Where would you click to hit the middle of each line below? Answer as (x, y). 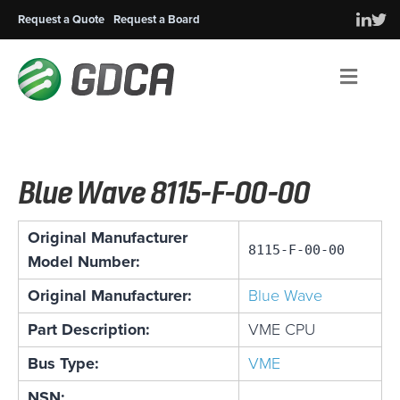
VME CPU (282, 330)
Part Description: (89, 330)
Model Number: (84, 262)
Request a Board (157, 19)
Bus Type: (63, 364)
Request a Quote (61, 19)
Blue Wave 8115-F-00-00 (164, 192)
